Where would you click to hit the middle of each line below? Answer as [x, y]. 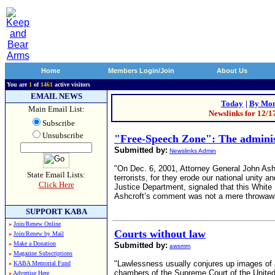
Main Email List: [56, 109]
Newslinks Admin [193, 151]
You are [18, 84]
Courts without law [160, 234]
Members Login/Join [141, 71]
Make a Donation [35, 243]
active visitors [72, 84]
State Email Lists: [56, 175]
